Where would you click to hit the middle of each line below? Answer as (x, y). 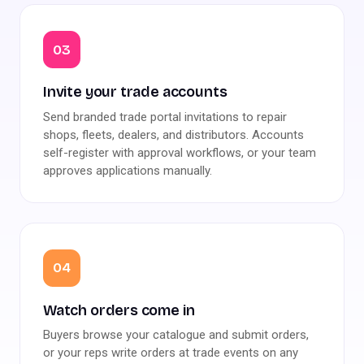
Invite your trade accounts (135, 92)
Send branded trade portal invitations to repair (165, 117)
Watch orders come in (119, 310)
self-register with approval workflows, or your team (180, 152)
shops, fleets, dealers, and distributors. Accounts (173, 134)
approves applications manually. (128, 170)
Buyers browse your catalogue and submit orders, (176, 335)
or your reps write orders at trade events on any (171, 353)
